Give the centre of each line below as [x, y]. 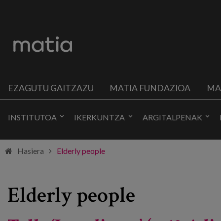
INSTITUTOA [33, 117]
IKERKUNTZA [100, 117]
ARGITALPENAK [172, 117]
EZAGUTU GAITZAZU [51, 88]
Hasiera [31, 151]
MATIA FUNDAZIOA [150, 88]
